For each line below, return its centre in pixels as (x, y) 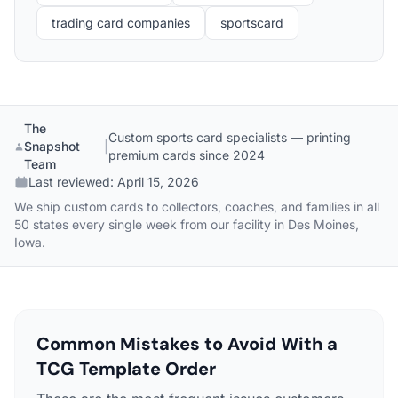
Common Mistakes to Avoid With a (187, 344)
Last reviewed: (73, 182)
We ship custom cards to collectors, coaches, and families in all (197, 207)
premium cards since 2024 (187, 155)
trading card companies (121, 23)
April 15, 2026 (158, 182)
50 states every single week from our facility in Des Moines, (187, 224)
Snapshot (52, 146)
